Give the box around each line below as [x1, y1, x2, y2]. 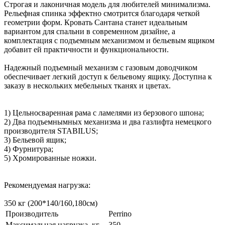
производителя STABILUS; [4, 126, 98, 135]
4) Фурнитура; [4, 144, 53, 153]
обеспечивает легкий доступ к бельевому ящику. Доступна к [4, 72, 212, 81]
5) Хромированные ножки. [4, 153, 96, 162]
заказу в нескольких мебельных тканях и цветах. [4, 81, 171, 90]
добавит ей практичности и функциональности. [4, 45, 171, 54]
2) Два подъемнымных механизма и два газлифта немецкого [4, 117, 211, 126]
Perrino [108, 209, 132, 218]
